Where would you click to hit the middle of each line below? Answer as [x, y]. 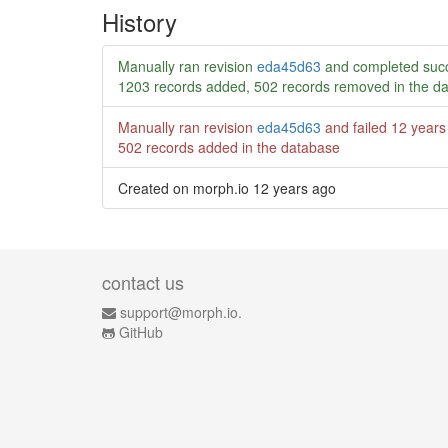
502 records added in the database [229, 146]
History [139, 21]
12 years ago [294, 187]
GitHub [141, 332]
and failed [356, 126]
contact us [143, 282]
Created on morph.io [185, 187]
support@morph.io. [181, 312]
